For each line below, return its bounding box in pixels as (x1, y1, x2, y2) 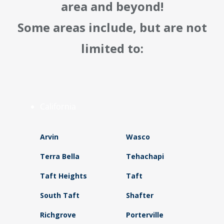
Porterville (125, 209, 163, 219)
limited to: (80, 39, 143, 56)
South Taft (40, 190, 79, 200)
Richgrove (40, 209, 76, 219)
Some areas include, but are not (17, 18, 207, 35)
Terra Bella (40, 151, 79, 161)
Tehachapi (125, 151, 164, 161)
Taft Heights (40, 170, 87, 180)
